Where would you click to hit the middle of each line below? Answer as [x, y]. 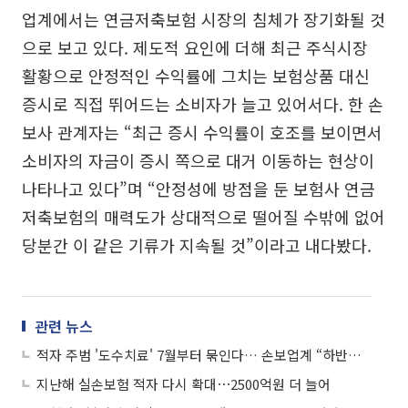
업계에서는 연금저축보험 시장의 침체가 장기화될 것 [204, 19]
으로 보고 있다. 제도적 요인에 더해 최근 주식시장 [195, 47]
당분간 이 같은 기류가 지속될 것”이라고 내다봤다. [197, 245]
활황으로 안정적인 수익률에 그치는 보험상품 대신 [196, 75]
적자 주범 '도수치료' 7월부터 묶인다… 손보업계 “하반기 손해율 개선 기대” [355, 354]
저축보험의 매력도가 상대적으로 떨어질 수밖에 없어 [204, 216]
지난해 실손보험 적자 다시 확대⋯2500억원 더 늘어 [184, 383]
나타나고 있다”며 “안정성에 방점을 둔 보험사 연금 [199, 188]
